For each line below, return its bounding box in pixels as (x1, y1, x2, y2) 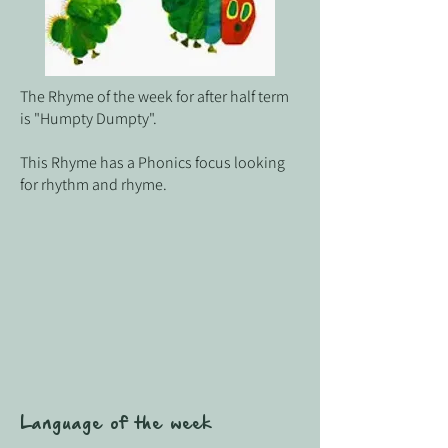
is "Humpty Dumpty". (20, 108, 157, 129)
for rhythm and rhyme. (20, 174, 167, 195)
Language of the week (20, 416, 211, 432)
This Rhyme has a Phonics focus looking (20, 152, 285, 173)
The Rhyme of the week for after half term (20, 86, 289, 107)
